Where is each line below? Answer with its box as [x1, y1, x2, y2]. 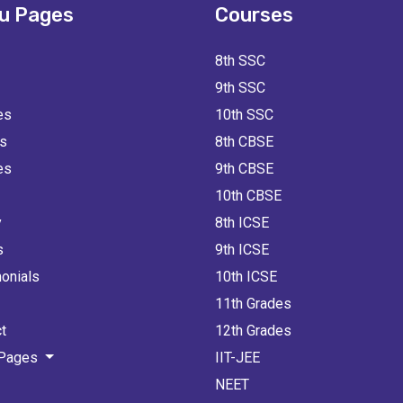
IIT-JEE [215, 349, 260, 366]
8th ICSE [215, 214, 269, 231]
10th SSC [215, 106, 273, 123]
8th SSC [215, 52, 265, 69]
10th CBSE [215, 187, 282, 204]
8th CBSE [215, 133, 273, 150]
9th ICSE [215, 241, 269, 258]
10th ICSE [215, 268, 277, 285]
